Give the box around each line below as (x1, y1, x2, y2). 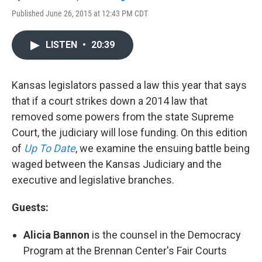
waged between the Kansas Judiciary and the (12, 158, 222, 170)
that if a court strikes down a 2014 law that (12, 95, 208, 107)
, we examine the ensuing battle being (75, 142, 250, 154)
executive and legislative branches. (12, 174, 177, 186)
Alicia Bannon (23, 229, 89, 241)
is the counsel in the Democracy (89, 229, 241, 241)
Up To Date (24, 142, 75, 154)
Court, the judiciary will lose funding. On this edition (12, 126, 247, 139)
